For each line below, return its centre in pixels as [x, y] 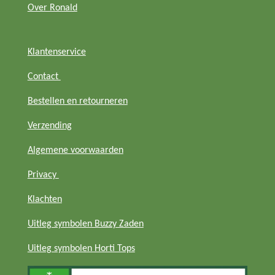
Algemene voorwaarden [75, 150]
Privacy [43, 175]
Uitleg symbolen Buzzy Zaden [85, 224]
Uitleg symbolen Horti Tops [81, 248]
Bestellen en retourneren [77, 101]
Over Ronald [52, 8]
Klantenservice [56, 52]
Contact [44, 76]
